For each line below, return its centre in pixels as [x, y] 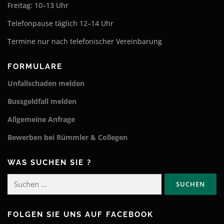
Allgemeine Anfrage [41, 119]
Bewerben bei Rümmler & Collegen [67, 137]
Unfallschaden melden [46, 83]
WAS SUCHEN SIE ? [49, 163]
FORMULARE [35, 66]
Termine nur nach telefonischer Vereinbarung [85, 41]
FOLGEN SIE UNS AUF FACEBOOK [80, 215]
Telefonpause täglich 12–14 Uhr [60, 23]
